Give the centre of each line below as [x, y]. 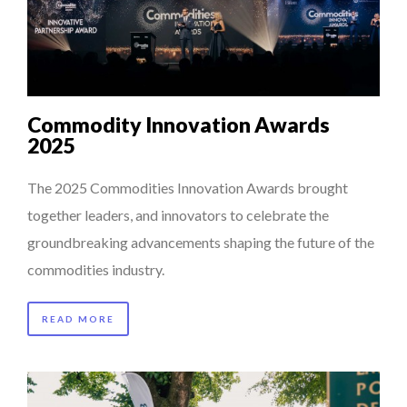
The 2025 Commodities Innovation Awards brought [188, 187]
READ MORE [78, 318]
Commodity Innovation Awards [179, 124]
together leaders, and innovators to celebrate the [178, 214]
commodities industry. [96, 269]
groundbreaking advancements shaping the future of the [201, 242]
